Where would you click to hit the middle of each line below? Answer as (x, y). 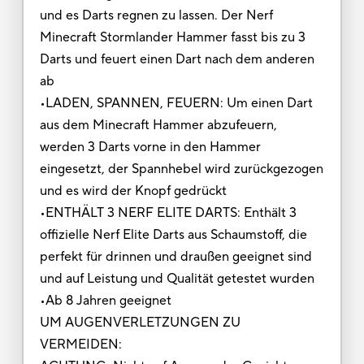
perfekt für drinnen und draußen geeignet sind (175, 256)
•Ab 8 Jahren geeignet (107, 300)
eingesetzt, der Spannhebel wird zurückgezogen (181, 169)
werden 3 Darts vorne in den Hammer (150, 147)
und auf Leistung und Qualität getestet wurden (177, 278)
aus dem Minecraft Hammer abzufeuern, (158, 125)
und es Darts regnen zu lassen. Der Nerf (156, 15)
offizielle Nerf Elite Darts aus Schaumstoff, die (173, 234)
